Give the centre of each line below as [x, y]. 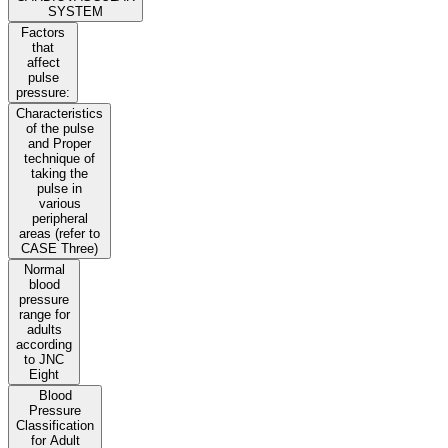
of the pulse [59, 129]
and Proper [59, 144]
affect [43, 63]
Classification [55, 426]
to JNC [44, 360]
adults [44, 330]
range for [44, 315]
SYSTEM [75, 12]
